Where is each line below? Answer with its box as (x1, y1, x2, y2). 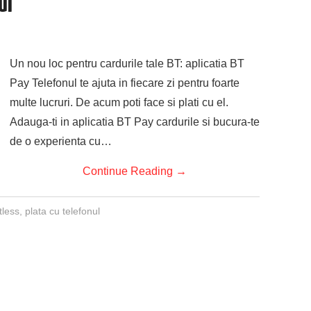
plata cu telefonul (24, 205, 100, 217)
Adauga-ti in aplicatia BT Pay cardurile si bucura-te (10, 116, 260, 128)
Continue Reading (83, 165, 176, 177)
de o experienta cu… (10, 135, 112, 147)
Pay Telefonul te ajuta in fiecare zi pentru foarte (10, 77, 239, 89)
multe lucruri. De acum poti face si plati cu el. (10, 96, 228, 108)
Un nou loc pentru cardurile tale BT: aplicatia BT (10, 58, 244, 69)
